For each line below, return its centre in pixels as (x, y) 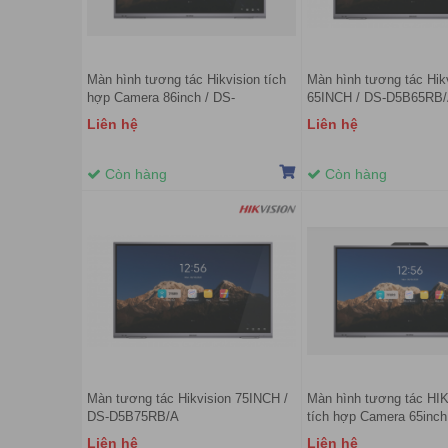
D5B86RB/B (122, 116)
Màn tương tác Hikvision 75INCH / (187, 399)
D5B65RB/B (342, 435)
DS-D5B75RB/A (133, 417)
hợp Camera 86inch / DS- (161, 98)
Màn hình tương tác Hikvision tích (186, 80)
